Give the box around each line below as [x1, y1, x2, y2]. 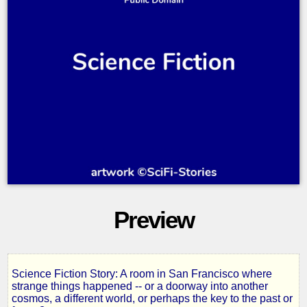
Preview [113, 206, 194, 233]
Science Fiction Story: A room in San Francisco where [11, 268, 272, 280]
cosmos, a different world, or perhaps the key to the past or [11, 293, 293, 305]
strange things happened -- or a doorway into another [11, 280, 268, 293]
